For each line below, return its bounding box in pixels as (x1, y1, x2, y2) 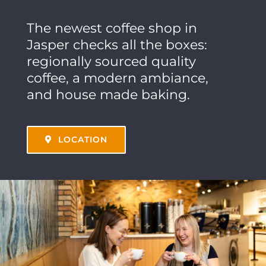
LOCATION (58, 134, 107, 145)
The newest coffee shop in (26, 20, 197, 36)
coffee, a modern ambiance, (26, 69, 208, 86)
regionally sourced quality (26, 53, 196, 69)
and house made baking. (26, 86, 190, 103)
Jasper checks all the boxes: (26, 36, 207, 53)
